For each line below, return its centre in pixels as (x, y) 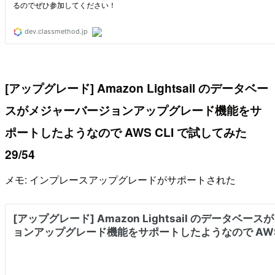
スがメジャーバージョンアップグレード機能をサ (133, 110)
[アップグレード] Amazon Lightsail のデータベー (137, 87)
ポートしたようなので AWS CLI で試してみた (126, 132)
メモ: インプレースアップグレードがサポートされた (120, 180)
